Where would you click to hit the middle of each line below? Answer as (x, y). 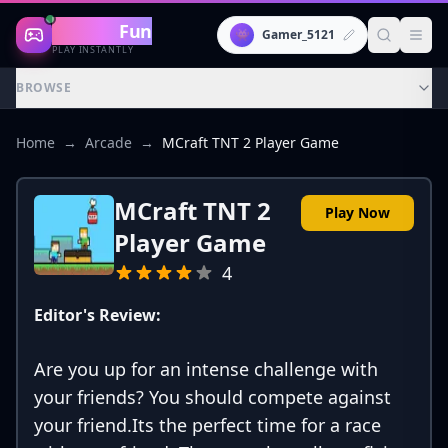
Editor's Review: (97, 315)
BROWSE (44, 87)
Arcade (108, 142)
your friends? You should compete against (212, 397)
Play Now (357, 212)
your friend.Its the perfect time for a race (207, 425)
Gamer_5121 (298, 34)
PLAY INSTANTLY (93, 49)
